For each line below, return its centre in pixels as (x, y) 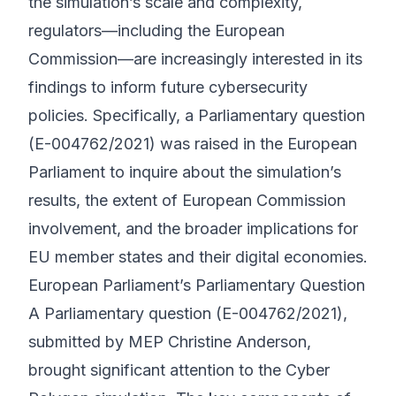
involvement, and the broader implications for (193, 228)
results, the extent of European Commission (187, 200)
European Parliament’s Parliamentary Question (197, 285)
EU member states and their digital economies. (198, 257)
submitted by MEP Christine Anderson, (170, 342)
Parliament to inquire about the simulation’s (185, 172)
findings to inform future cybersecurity (168, 87)
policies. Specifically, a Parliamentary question (197, 115)
